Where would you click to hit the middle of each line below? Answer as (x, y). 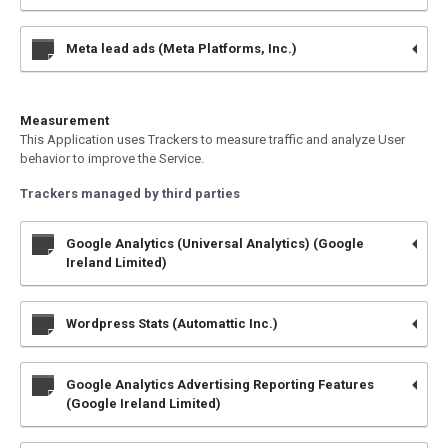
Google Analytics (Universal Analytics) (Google (215, 243)
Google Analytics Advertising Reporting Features (220, 384)
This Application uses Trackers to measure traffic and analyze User (212, 139)
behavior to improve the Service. (112, 158)
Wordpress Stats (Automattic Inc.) (172, 323)
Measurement (64, 120)
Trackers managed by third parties (130, 193)
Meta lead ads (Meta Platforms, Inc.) (181, 48)
